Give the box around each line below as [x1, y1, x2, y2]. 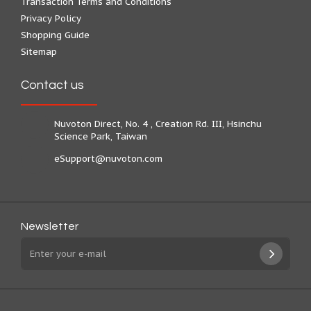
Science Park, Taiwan [54, 131, 147, 142]
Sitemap [21, 46, 57, 58]
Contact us [21, 78, 84, 92]
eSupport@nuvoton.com [54, 153, 162, 165]
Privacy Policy [21, 12, 81, 24]
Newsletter [21, 221, 78, 232]
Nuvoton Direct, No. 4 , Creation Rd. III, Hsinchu [54, 118, 262, 130]
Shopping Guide [21, 29, 90, 41]
